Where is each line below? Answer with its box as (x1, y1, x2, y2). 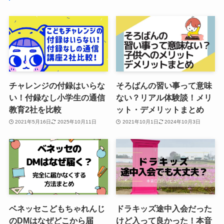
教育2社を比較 (8, 105, 61, 114)
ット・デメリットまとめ (116, 105, 204, 114)
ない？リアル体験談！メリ (116, 93, 212, 102)
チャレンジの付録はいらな (8, 81, 105, 90)
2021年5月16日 (15, 118, 51, 124)
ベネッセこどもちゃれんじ (8, 204, 105, 213)
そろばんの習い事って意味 (116, 81, 212, 90)
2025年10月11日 (57, 118, 96, 124)
